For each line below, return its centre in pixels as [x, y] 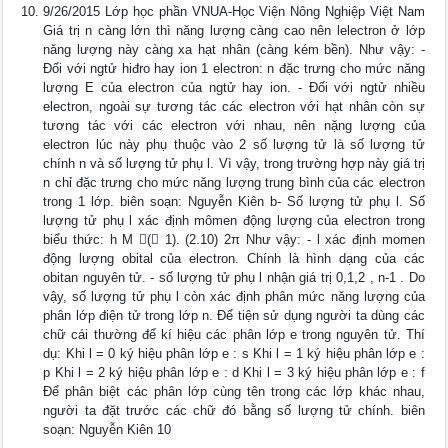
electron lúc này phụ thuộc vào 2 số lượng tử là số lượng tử [234, 144]
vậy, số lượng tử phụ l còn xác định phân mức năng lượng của [234, 296]
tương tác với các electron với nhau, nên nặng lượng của [234, 125]
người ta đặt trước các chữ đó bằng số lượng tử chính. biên [234, 410]
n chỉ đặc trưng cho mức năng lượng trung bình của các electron [234, 182]
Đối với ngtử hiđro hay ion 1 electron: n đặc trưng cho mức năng [234, 68]
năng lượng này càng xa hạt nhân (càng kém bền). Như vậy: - [234, 49]
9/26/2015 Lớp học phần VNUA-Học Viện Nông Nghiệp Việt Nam [234, 11]
